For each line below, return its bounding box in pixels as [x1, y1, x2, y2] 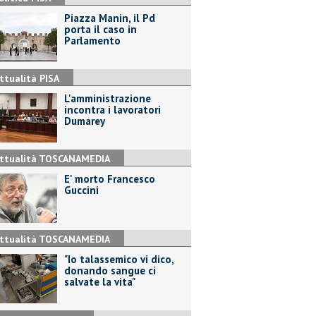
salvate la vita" [64, 275, 135, 288]
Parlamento [64, 34, 121, 47]
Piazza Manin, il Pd [64, 11, 155, 25]
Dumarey [64, 114, 105, 128]
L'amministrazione [64, 92, 151, 105]
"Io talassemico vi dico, [64, 253, 174, 266]
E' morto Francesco [64, 172, 155, 186]
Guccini [64, 183, 99, 197]
